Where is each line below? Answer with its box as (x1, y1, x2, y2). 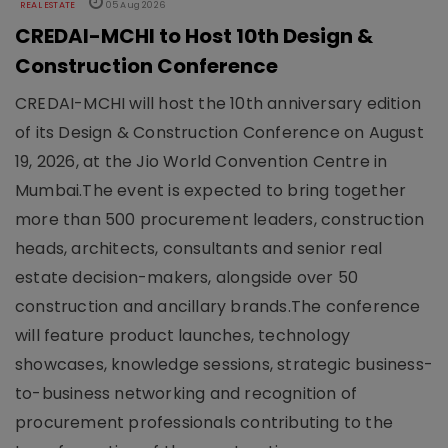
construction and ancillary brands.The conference (15, 294, 421, 318)
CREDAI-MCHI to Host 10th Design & (15, 21, 373, 50)
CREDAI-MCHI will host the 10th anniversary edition (15, 91, 422, 115)
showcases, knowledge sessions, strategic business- (15, 352, 434, 376)
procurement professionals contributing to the (15, 410, 394, 434)
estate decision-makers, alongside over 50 (15, 265, 359, 289)
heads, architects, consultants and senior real (15, 236, 383, 260)
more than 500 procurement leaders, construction (15, 207, 425, 231)
